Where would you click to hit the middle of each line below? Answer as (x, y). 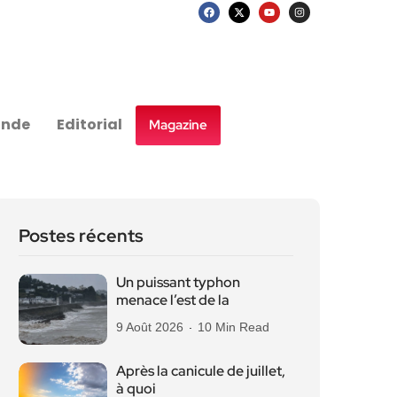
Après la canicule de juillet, (201, 371)
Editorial (90, 125)
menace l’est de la (173, 300)
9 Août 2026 (150, 327)
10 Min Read (234, 327)
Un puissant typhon (178, 282)
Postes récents (81, 236)
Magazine (179, 125)
